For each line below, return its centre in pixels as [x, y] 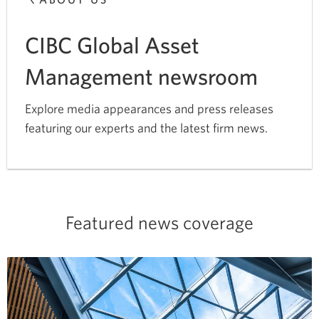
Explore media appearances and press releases [149, 108]
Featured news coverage [159, 222]
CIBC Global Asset [112, 44]
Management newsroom [141, 75]
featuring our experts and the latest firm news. [146, 127]
